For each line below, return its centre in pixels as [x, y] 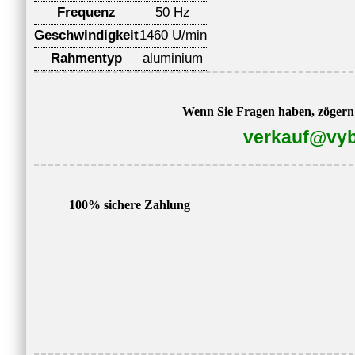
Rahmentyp [86, 58]
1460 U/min [173, 35]
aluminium [173, 58]
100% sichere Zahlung [129, 204]
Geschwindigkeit [86, 35]
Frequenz [86, 12]
